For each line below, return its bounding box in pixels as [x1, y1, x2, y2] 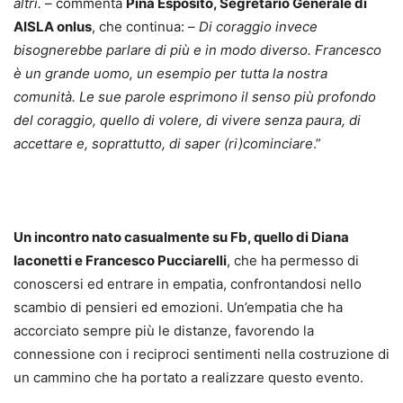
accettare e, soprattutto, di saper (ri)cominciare [13, 135, 313, 152]
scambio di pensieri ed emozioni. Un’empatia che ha [13, 299, 343, 316]
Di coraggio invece [199, 18, 318, 35]
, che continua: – [92, 18, 199, 35]
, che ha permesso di [227, 252, 359, 269]
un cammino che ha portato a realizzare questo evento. [13, 369, 363, 386]
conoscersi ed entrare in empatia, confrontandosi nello [13, 275, 362, 292]
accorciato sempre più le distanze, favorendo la [13, 322, 314, 339]
